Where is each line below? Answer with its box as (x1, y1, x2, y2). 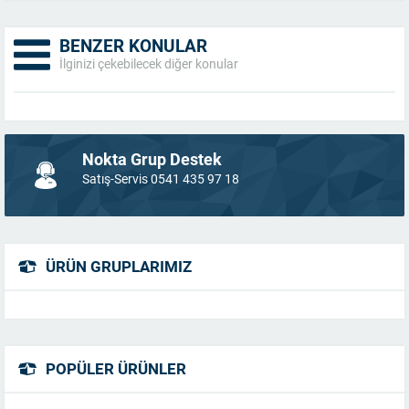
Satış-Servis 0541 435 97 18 (82, 169, 239, 187)
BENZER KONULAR (59, 33, 207, 57)
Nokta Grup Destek (82, 147, 222, 170)
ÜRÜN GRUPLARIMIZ (46, 255, 192, 277)
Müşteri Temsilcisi (166, 390, 257, 404)
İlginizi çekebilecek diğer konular (59, 54, 238, 72)
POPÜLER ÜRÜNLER (46, 357, 186, 379)
